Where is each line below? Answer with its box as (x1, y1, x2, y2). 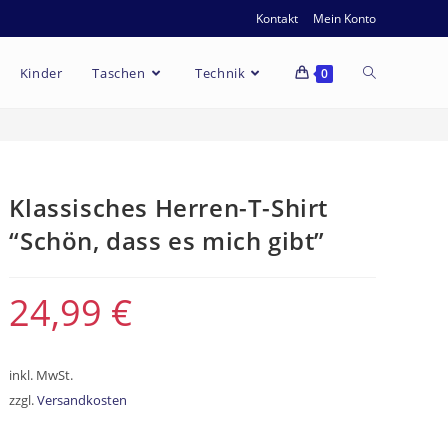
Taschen (92, 64, 146, 82)
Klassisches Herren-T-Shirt (9, 191, 329, 224)
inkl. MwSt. (9, 367, 74, 384)
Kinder (19, 64, 63, 82)
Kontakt (256, 10, 298, 27)
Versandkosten (37, 392, 128, 409)
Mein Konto (313, 10, 376, 27)
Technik (195, 64, 246, 82)
